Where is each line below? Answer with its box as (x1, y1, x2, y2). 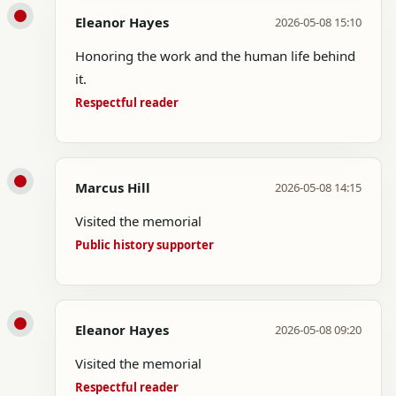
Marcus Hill (75, 179, 150, 196)
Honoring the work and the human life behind (75, 47, 355, 65)
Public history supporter (75, 237, 214, 253)
